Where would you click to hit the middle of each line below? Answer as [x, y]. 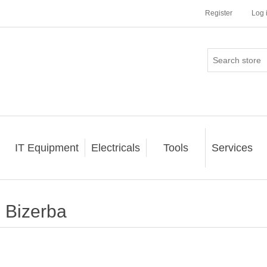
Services [232, 148]
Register [219, 13]
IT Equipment [46, 148]
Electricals [115, 148]
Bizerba [36, 211]
